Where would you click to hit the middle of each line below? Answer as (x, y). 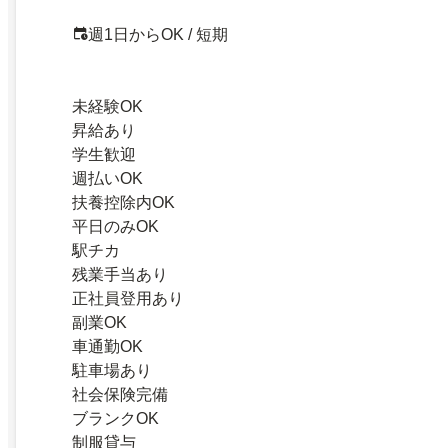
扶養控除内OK (123, 202)
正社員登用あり (128, 298)
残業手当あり (120, 274)
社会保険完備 (120, 394)
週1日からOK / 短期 (158, 34)
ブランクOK (115, 418)
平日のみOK (115, 226)
